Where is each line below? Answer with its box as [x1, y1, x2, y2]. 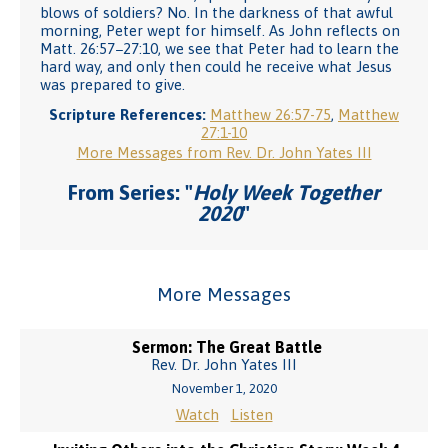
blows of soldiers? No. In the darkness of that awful [40, 4, 393, 21]
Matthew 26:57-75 [210, 106, 331, 123]
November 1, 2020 [171, 381, 277, 396]
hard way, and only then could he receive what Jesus [40, 58, 392, 75]
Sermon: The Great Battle [131, 338, 322, 356]
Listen [230, 406, 273, 423]
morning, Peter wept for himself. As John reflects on [40, 22, 400, 39]
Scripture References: [49, 106, 206, 123]
